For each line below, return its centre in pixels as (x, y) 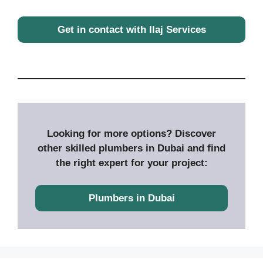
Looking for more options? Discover (131, 133)
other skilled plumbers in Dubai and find (131, 148)
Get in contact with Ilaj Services (131, 29)
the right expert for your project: (131, 163)
